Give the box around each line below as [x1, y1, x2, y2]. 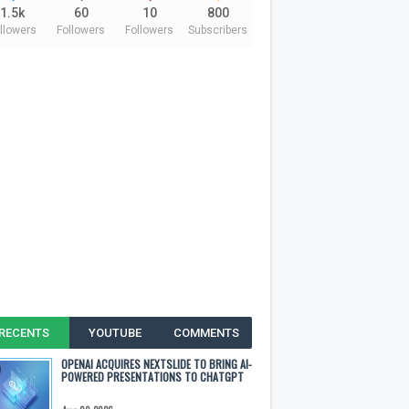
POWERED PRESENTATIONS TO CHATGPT [61, 369, 244, 384]
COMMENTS [173, 326, 239, 340]
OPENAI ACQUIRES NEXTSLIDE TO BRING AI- [61, 356, 252, 372]
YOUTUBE [88, 326, 142, 340]
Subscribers [188, 24, 247, 37]
